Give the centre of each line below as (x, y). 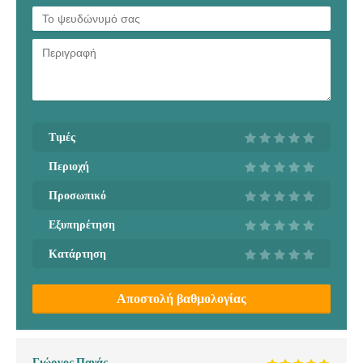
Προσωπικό (77, 195)
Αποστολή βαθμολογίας (181, 298)
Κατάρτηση (77, 253)
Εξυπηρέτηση (82, 224)
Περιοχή (69, 166)
